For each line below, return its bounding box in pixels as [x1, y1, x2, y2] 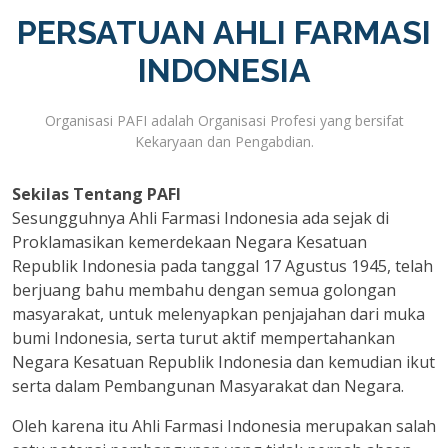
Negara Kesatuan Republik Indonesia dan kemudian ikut [12, 350, 435, 373]
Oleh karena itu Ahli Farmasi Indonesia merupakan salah [12, 414, 436, 437]
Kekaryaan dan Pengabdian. [134, 131, 314, 151]
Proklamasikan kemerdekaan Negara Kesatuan [12, 230, 367, 253]
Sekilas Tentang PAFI [12, 182, 181, 205]
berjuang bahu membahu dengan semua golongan [12, 278, 396, 301]
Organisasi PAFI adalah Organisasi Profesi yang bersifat [44, 110, 404, 130]
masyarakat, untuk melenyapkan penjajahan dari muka [12, 302, 425, 325]
